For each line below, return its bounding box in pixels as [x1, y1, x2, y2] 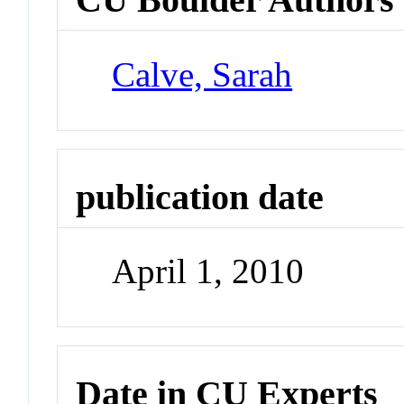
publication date [76, 176, 325, 217]
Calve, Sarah [112, 54, 293, 94]
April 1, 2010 [112, 252, 305, 291]
